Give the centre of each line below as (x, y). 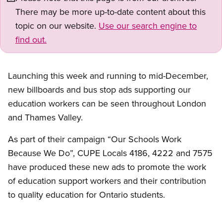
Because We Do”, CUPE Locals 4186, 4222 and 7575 (110, 153)
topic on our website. (57, 26)
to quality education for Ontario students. (86, 195)
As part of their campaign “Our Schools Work (95, 139)
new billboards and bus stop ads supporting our (99, 90)
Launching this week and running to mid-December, (108, 76)
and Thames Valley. (45, 117)
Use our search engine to (148, 26)
